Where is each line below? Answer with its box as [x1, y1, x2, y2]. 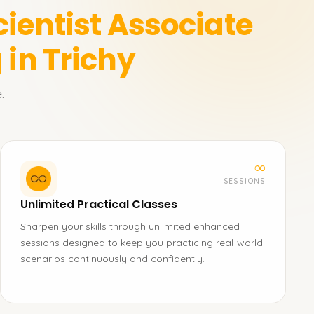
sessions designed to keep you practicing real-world [20, 236, 263, 249]
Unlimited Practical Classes [20, 196, 177, 212]
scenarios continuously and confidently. [20, 252, 205, 265]
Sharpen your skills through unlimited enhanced [20, 220, 240, 233]
